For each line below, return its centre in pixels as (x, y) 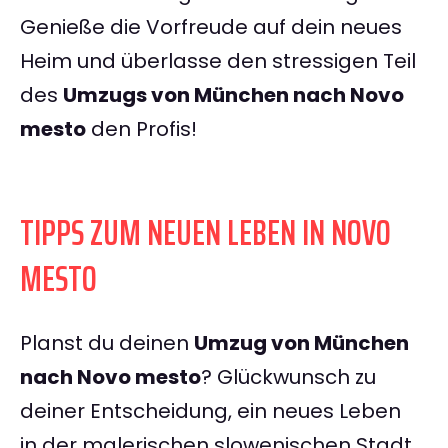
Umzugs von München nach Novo (233, 95)
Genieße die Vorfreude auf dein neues (211, 27)
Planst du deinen (107, 343)
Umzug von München (301, 343)
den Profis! (141, 129)
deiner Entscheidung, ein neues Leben (210, 411)
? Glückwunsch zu (288, 377)
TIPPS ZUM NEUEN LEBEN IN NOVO (205, 233)
